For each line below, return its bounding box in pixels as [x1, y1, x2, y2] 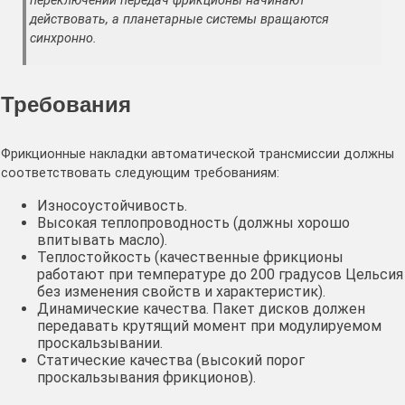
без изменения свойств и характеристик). [37, 282, 325, 300]
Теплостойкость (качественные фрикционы [37, 248, 344, 266]
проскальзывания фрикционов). [37, 368, 256, 386]
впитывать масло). [37, 231, 167, 249]
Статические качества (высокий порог [37, 351, 305, 369]
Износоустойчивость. [37, 196, 187, 214]
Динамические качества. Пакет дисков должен [37, 299, 365, 317]
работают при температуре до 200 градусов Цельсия [37, 265, 403, 283]
